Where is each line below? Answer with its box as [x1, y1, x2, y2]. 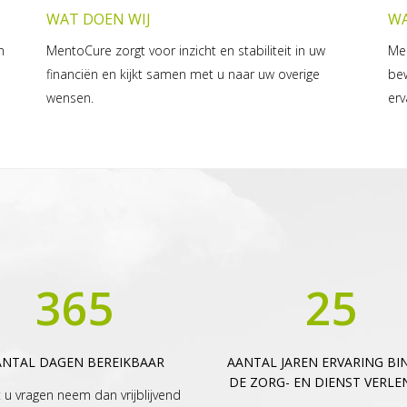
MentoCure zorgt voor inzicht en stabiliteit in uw [45, 42, 325, 60]
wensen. [45, 89, 94, 107]
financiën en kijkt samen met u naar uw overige [45, 65, 320, 84]
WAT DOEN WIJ [45, 9, 151, 30]
